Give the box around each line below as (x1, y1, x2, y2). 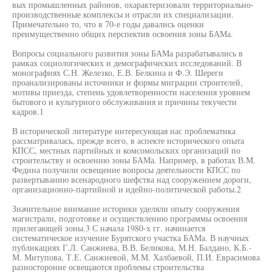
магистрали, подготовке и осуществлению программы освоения (12, 212, 247, 224)
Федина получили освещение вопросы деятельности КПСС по (12, 164, 240, 175)
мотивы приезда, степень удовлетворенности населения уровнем (12, 86, 250, 98)
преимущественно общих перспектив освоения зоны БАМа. (12, 28, 233, 39)
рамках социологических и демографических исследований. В (12, 57, 242, 69)
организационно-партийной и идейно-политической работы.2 (12, 183, 241, 195)
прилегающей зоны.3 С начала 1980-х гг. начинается (12, 222, 205, 234)
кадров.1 (12, 106, 44, 117)
